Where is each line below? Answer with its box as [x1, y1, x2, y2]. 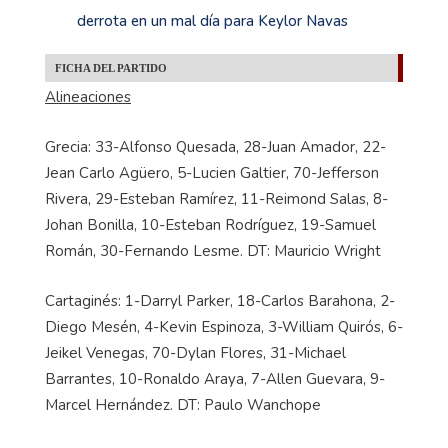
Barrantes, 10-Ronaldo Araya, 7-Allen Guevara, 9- [45, 369, 385, 390]
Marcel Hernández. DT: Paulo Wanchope [45, 395, 321, 416]
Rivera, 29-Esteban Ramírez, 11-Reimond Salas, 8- [45, 189, 388, 210]
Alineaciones [45, 87, 131, 108]
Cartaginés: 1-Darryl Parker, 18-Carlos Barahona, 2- [45, 291, 395, 312]
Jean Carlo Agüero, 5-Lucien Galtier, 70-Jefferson [45, 163, 379, 184]
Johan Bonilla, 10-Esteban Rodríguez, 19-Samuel [45, 215, 376, 236]
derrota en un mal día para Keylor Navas [77, 11, 348, 32]
